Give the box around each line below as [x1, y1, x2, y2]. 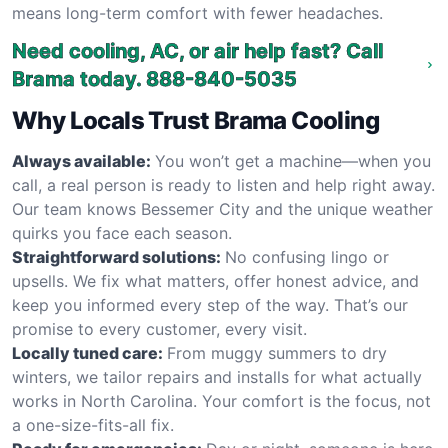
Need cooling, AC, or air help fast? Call [12, 39, 383, 63]
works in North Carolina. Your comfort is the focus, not [12, 391, 431, 411]
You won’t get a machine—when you [155, 151, 431, 171]
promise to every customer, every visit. [12, 319, 307, 339]
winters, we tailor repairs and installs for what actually [12, 367, 422, 387]
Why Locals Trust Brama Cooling [12, 106, 379, 135]
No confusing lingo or [225, 247, 389, 267]
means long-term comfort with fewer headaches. [12, 3, 383, 23]
